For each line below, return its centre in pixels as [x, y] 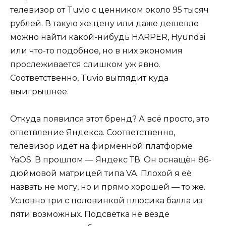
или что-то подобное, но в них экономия [96, 50]
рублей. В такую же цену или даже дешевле [104, 23]
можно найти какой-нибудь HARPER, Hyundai [108, 37]
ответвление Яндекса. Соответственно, [93, 132]
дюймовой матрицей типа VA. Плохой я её [101, 173]
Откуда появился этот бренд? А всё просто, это [110, 119]
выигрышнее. [39, 91]
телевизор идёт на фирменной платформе [101, 146]
